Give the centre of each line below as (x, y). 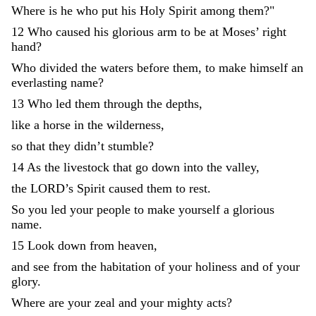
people (114, 209)
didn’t (91, 146)
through (123, 103)
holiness (216, 266)
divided (59, 67)
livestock (88, 167)
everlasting (39, 82)
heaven (136, 245)
